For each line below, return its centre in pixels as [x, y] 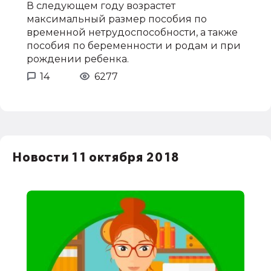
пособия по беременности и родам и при [134, 45]
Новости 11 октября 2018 [96, 158]
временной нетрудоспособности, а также [132, 32]
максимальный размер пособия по [117, 19]
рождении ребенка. [78, 59]
